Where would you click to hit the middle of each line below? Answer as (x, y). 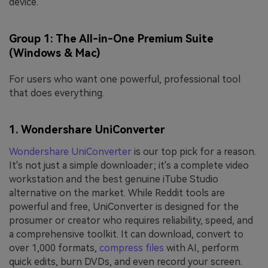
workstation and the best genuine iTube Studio (114, 179)
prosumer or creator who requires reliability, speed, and (131, 220)
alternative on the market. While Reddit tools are (117, 193)
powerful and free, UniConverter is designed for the (124, 206)
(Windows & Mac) (55, 53)
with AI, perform (201, 248)
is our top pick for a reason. (194, 151)
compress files (132, 248)
